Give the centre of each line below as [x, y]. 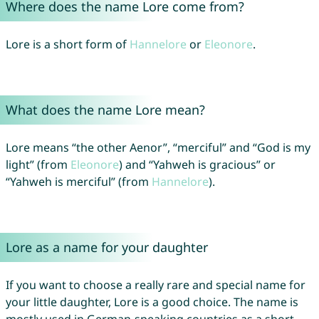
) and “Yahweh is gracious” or [197, 165]
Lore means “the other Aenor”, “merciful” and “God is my [158, 148]
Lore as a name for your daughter [106, 247]
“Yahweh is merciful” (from [78, 182]
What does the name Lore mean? [105, 110]
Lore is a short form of [67, 45]
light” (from [38, 165]
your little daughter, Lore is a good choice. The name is [152, 302]
